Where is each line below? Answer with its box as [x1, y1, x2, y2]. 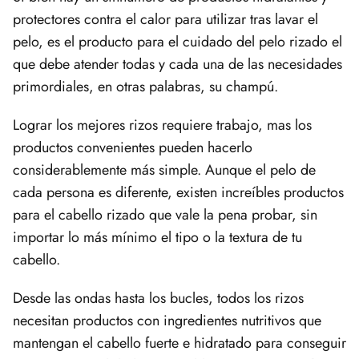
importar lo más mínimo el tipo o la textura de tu [13, 226, 302, 248]
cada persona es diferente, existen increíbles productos [13, 181, 344, 203]
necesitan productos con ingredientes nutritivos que [13, 309, 321, 331]
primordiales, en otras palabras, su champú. [13, 75, 278, 97]
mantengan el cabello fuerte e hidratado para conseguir [13, 332, 346, 353]
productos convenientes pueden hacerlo [13, 136, 252, 158]
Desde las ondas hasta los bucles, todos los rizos [13, 287, 304, 309]
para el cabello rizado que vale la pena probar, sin [13, 204, 317, 225]
